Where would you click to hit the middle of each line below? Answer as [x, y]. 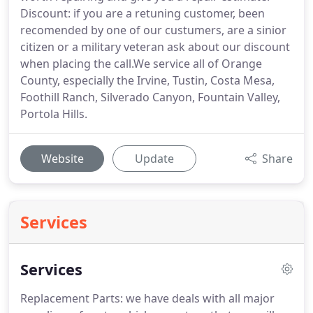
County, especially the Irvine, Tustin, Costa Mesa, [147, 80]
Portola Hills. [54, 114]
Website [62, 159]
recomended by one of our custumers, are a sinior [153, 30]
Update [154, 159]
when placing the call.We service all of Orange [141, 64]
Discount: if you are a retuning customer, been [143, 13]
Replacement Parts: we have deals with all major [147, 298]
